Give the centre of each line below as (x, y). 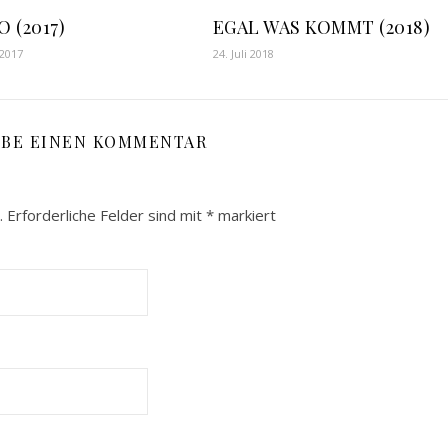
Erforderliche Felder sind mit (106, 215)
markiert (245, 215)
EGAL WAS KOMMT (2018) (321, 27)
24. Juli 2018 (243, 54)
